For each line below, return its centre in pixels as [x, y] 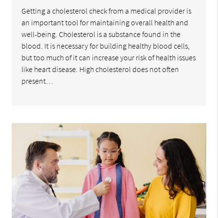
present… [37, 81]
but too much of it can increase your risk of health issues [109, 58]
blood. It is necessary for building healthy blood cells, [106, 46]
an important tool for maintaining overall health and [105, 23]
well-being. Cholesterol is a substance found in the [101, 34]
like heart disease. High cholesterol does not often [100, 69]
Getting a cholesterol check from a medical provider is [107, 11]
